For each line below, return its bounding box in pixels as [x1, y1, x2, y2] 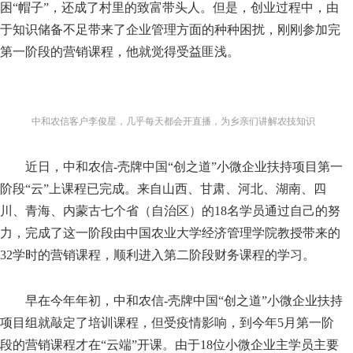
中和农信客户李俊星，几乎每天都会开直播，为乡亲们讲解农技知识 [31, 116, 315, 127]
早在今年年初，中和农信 [25, 294, 164, 307]
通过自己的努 [265, 204, 340, 217]
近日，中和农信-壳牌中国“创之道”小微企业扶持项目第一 [25, 160, 343, 173]
